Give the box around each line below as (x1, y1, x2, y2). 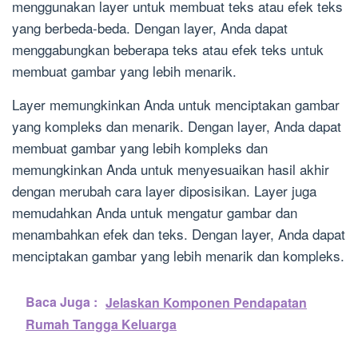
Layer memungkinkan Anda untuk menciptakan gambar (12, 94, 340, 115)
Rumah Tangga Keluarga (26, 315, 177, 334)
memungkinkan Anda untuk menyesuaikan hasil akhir (12, 159, 329, 180)
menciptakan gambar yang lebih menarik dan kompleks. (12, 245, 344, 266)
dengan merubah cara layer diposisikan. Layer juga (12, 181, 316, 201)
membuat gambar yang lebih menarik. (12, 61, 237, 82)
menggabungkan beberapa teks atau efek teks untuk (12, 39, 324, 60)
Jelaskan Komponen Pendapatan (105, 293, 307, 312)
